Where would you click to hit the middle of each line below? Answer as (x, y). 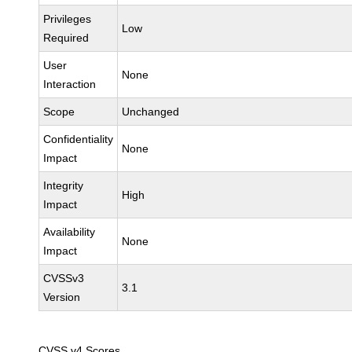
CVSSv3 (64, 278)
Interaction (70, 84)
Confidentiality (79, 139)
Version (62, 297)
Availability (70, 232)
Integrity (64, 185)
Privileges (68, 19)
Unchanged (151, 112)
